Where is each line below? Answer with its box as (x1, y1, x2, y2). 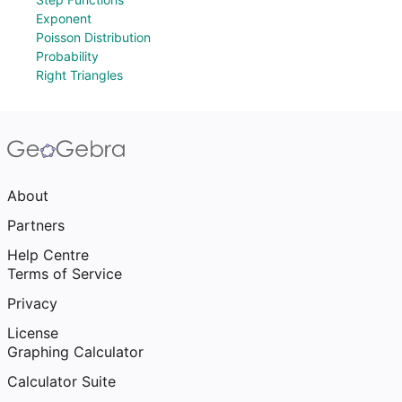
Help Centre (7, 246, 89, 264)
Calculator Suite (7, 372, 116, 390)
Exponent (36, 11, 92, 26)
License (7, 324, 58, 342)
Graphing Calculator (7, 343, 144, 361)
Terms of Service (7, 265, 122, 283)
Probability (36, 48, 99, 64)
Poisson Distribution (36, 30, 151, 45)
